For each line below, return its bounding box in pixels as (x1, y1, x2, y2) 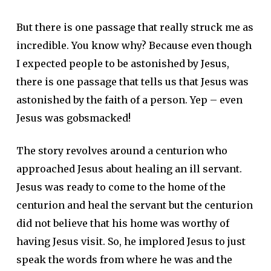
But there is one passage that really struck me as (16, 21, 253, 33)
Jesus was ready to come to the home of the (16, 181, 226, 193)
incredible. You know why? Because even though (16, 39, 252, 51)
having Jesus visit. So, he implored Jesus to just (16, 235, 246, 247)
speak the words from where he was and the (16, 253, 232, 266)
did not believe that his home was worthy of (16, 217, 229, 229)
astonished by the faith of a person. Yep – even (16, 94, 243, 106)
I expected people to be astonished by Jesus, (16, 57, 229, 70)
